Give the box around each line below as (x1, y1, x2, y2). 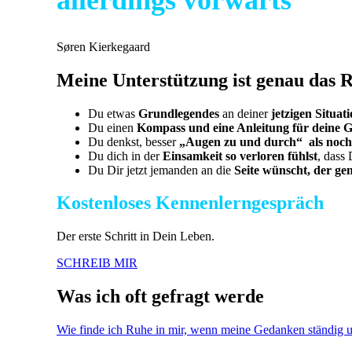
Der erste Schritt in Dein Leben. (57, 229, 214, 244)
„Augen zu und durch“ (179, 134, 302, 148)
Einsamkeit (163, 148, 222, 163)
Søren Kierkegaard (57, 39, 150, 53)
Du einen (88, 120, 137, 134)
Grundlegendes (138, 106, 219, 120)
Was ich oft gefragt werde (57, 286, 264, 307)
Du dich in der (88, 148, 163, 163)
